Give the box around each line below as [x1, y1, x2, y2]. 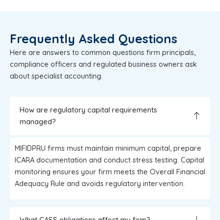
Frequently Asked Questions [10, 30, 177, 46]
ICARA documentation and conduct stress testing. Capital [15, 155, 204, 165]
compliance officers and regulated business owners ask [10, 59, 197, 69]
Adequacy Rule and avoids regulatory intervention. [15, 178, 185, 188]
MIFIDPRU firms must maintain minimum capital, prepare [15, 143, 201, 153]
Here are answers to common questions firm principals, [10, 47, 195, 57]
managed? [20, 116, 56, 126]
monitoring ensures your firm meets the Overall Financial [15, 166, 205, 176]
